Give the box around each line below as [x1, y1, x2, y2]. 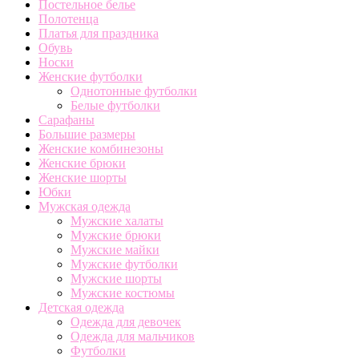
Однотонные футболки [71, 83, 197, 98]
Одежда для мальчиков [71, 329, 195, 343]
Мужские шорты [71, 271, 162, 285]
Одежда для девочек [71, 314, 181, 329]
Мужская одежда [38, 199, 131, 213]
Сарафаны [38, 112, 95, 127]
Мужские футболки [71, 256, 178, 271]
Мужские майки [71, 242, 159, 256]
